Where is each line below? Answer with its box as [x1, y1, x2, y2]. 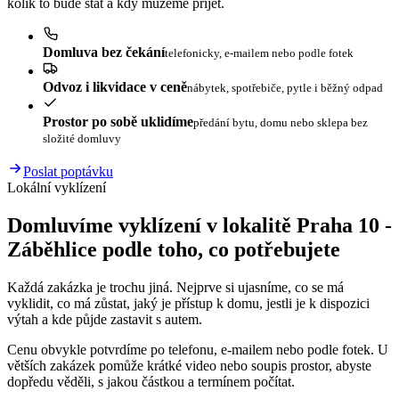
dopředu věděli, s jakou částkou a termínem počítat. [7, 374, 295, 390]
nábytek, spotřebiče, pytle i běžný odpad [187, 81, 383, 95]
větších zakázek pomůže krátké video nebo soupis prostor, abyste [7, 358, 371, 374]
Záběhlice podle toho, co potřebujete [7, 238, 340, 262]
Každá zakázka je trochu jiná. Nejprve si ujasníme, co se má [7, 280, 344, 296]
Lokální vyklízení [7, 180, 106, 196]
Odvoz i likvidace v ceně [43, 79, 187, 95]
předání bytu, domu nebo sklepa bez [193, 116, 368, 130]
